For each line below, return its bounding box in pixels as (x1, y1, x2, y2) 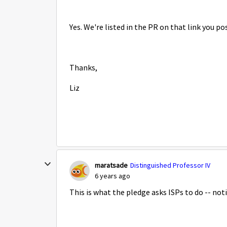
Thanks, (69, 63, 97, 73)
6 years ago (95, 171, 130, 180)
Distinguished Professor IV (130, 161, 210, 170)
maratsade (95, 161, 128, 170)
